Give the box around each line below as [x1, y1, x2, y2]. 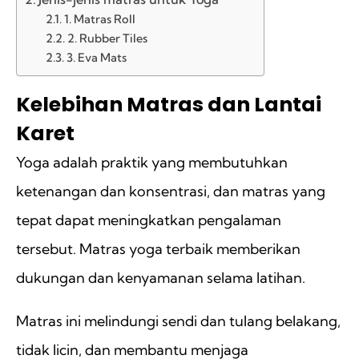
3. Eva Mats [66, 50, 127, 66]
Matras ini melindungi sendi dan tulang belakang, [16, 312, 341, 331]
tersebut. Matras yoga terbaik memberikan [16, 240, 301, 259]
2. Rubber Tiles [67, 31, 147, 46]
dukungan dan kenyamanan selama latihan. [16, 268, 309, 288]
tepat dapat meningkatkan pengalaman [16, 211, 281, 230]
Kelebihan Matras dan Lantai [16, 91, 321, 119]
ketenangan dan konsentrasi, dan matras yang [16, 182, 325, 201]
